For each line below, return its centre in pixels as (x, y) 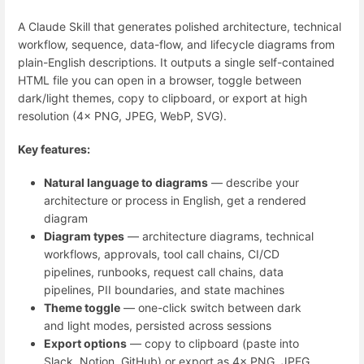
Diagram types (84, 236)
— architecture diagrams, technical (219, 236)
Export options (85, 344)
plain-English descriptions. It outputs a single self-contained (176, 62)
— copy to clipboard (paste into (213, 344)
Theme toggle (82, 308)
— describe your (253, 183)
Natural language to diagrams (126, 183)
